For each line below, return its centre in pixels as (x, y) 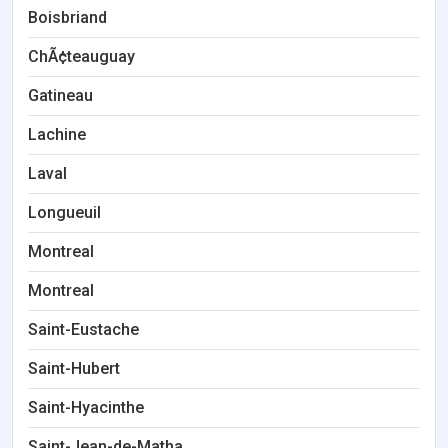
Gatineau (60, 95)
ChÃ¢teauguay (81, 56)
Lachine (57, 134)
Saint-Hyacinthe (86, 407)
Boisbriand (67, 17)
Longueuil (64, 212)
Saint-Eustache (83, 329)
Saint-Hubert (74, 368)
